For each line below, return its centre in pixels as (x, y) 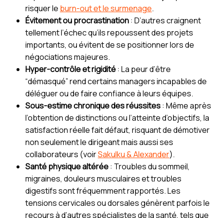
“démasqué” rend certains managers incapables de (116, 81)
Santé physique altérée (67, 166)
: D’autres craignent (165, 20)
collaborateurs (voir (62, 154)
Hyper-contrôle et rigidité (71, 69)
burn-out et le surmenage (106, 8)
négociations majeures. (68, 57)
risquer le (43, 8)
